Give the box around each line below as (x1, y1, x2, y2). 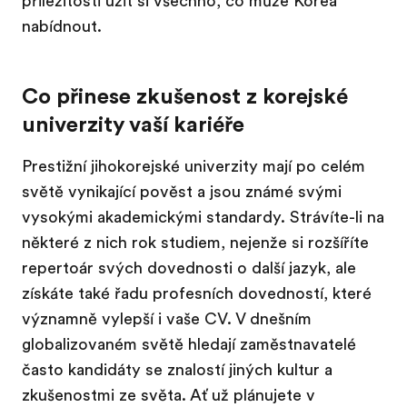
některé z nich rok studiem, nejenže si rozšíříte (22, 233, 369, 252)
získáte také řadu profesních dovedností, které (22, 284, 372, 303)
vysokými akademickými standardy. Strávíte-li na (22, 208, 384, 226)
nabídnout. (22, 17, 102, 35)
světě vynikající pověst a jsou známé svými (22, 183, 342, 201)
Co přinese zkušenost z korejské (22, 84, 348, 109)
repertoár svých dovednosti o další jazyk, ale (22, 259, 356, 277)
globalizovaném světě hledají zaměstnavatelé (22, 335, 356, 353)
